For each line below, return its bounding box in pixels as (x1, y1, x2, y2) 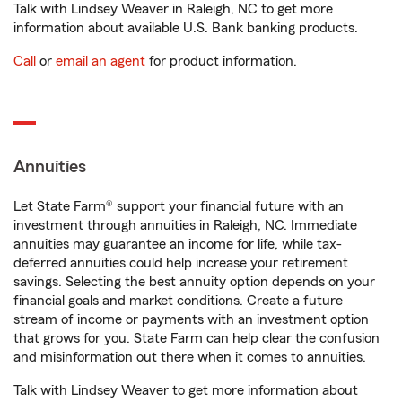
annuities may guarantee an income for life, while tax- (13, 237, 342, 251)
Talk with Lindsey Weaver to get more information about (13, 383, 358, 398)
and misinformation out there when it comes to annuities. (13, 350, 366, 364)
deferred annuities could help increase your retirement (13, 256, 348, 270)
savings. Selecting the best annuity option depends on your (13, 275, 375, 289)
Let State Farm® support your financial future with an (13, 199, 344, 214)
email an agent (56, 54, 145, 68)
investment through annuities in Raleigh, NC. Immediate (13, 218, 357, 232)
